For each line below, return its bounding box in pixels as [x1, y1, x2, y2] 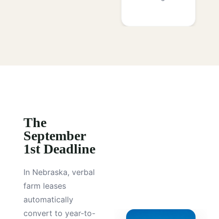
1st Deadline [23, 141, 95, 156]
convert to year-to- [23, 208, 95, 218]
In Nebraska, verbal [23, 167, 95, 177]
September [23, 128, 86, 143]
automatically [23, 194, 73, 204]
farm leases [23, 180, 66, 191]
